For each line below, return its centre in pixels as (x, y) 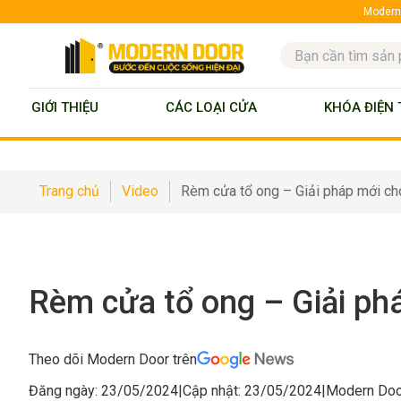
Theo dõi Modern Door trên (113, 359)
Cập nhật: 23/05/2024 (252, 390)
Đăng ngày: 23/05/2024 (103, 390)
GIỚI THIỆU (65, 108)
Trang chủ (69, 191)
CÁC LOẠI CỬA (211, 108)
